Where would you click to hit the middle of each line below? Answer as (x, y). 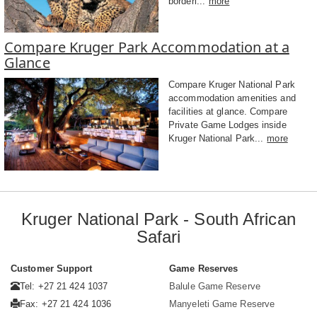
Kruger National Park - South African (158, 219)
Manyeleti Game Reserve (222, 304)
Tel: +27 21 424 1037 (64, 287)
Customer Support (52, 269)
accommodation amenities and (232, 98)
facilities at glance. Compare (228, 112)
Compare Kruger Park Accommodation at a (147, 47)
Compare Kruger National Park (232, 85)
